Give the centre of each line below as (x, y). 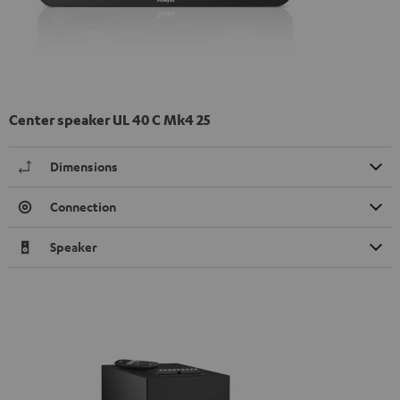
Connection (83, 207)
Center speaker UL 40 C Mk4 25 (110, 120)
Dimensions (84, 167)
